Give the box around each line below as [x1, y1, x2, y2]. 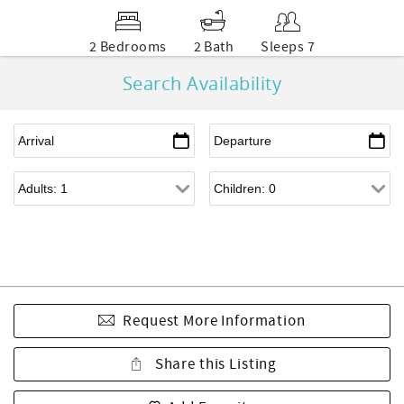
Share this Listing [151, 354, 278, 374]
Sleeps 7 [261, 38, 316, 56]
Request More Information [123, 311, 306, 331]
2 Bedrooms [88, 38, 167, 56]
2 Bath [193, 38, 234, 56]
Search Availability [122, 71, 282, 96]
